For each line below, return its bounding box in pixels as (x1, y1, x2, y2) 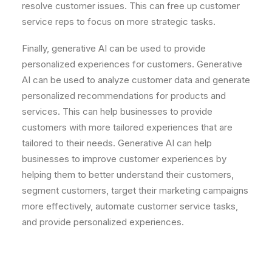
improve (80, 153, 117, 165)
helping (22, 169, 52, 180)
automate (93, 200, 135, 212)
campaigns (200, 185, 248, 196)
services (22, 106, 58, 117)
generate (210, 74, 250, 86)
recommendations (75, 90, 154, 101)
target (109, 185, 136, 196)
